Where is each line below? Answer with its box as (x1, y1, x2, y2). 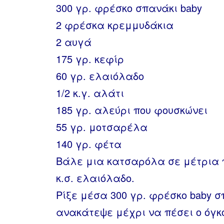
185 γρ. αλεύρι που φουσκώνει (56, 102, 207, 117)
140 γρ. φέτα (56, 136, 121, 151)
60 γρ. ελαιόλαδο (56, 68, 144, 83)
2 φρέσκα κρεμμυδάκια (56, 17, 173, 32)
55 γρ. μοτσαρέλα (56, 119, 147, 134)
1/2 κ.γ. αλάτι (56, 85, 124, 100)
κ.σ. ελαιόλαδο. (56, 170, 134, 185)
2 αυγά (56, 34, 91, 49)
